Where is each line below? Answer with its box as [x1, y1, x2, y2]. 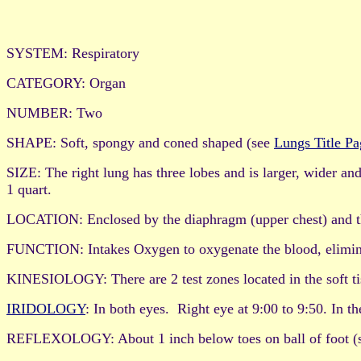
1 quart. [6, 181, 52, 198]
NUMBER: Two [6, 105, 102, 122]
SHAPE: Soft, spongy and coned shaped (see [6, 135, 274, 151]
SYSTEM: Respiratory [6, 45, 139, 62]
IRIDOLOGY [6, 301, 85, 317]
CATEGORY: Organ [6, 75, 126, 92]
